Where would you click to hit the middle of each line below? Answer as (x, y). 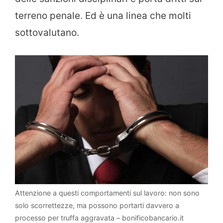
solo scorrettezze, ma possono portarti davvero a (97, 205)
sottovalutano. (47, 32)
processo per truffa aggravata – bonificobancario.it (99, 218)
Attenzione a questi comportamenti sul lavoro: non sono (107, 193)
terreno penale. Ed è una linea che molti (103, 15)
